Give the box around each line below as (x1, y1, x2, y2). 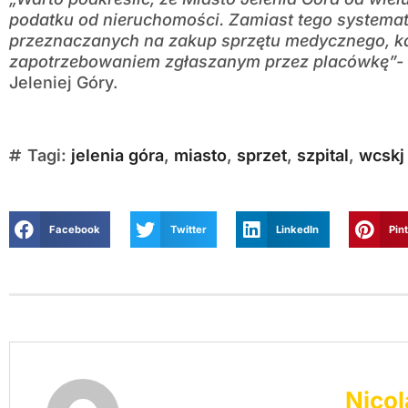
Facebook (48, 222, 100, 236)
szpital (297, 146, 349, 166)
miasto (174, 146, 227, 166)
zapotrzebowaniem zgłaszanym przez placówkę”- (9, 52, 403, 72)
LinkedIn (276, 222, 320, 236)
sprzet (237, 146, 287, 166)
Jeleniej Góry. (9, 73, 117, 93)
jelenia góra (71, 146, 164, 166)
